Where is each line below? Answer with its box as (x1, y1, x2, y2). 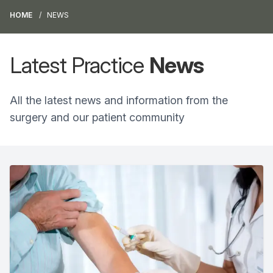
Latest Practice (10, 52, 149, 79)
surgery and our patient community (10, 111, 188, 124)
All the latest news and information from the (10, 94, 228, 107)
